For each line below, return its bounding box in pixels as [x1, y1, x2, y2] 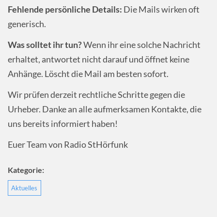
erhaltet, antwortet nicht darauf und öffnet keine [8, 54, 189, 64]
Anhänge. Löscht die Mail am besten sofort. [8, 68, 169, 79]
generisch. [8, 18, 46, 29]
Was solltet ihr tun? [8, 39, 82, 50]
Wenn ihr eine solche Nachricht [82, 39, 201, 50]
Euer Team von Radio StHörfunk [8, 139, 129, 150]
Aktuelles [11, 184, 38, 192]
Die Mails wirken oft [122, 4, 200, 15]
